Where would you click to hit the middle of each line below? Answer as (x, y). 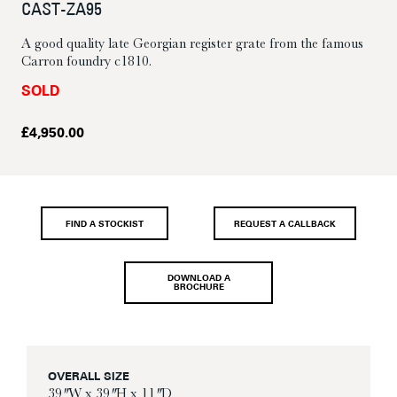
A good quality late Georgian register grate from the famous (192, 44)
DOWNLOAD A (198, 279)
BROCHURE (198, 288)
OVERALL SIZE (89, 377)
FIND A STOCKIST (105, 224)
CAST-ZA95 (62, 11)
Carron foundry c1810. (86, 62)
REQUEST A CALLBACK (285, 224)
